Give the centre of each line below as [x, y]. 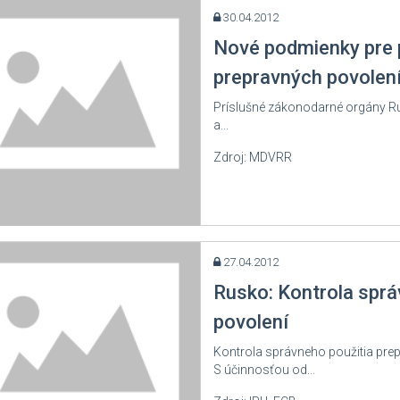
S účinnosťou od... [264, 370]
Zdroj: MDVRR [252, 157]
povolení [250, 322]
